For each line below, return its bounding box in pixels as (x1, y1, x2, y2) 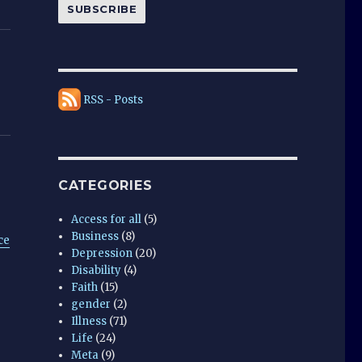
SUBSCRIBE (66, 2, 137, 15)
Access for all (71, 212, 142, 226)
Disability (71, 263, 122, 277)
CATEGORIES (57, 177, 153, 193)
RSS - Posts (82, 92, 143, 107)
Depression (71, 246, 133, 260)
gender (71, 297, 112, 311)
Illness (71, 314, 107, 328)
